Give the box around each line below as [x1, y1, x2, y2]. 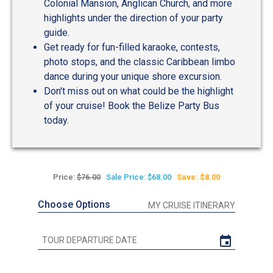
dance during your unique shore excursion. [44, 71, 222, 83]
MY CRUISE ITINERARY [148, 200, 235, 211]
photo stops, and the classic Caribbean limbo [44, 56, 235, 68]
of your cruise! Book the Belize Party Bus [44, 100, 219, 112]
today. [44, 115, 69, 127]
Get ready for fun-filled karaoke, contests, [44, 41, 220, 54]
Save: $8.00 [177, 172, 220, 182]
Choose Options [38, 199, 110, 211]
